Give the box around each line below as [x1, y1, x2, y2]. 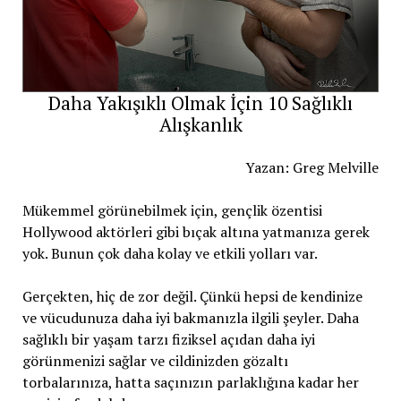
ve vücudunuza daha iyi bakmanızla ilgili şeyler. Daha [21, 308, 359, 328]
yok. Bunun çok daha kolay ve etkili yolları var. [21, 243, 318, 263]
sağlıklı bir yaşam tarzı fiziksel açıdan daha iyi [21, 329, 315, 349]
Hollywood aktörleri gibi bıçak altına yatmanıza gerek [21, 222, 370, 242]
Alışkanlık [158, 112, 243, 137]
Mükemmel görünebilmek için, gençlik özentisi [21, 200, 322, 220]
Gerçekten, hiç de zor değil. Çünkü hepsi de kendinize [21, 286, 363, 306]
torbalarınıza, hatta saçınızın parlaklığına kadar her [21, 372, 359, 392]
